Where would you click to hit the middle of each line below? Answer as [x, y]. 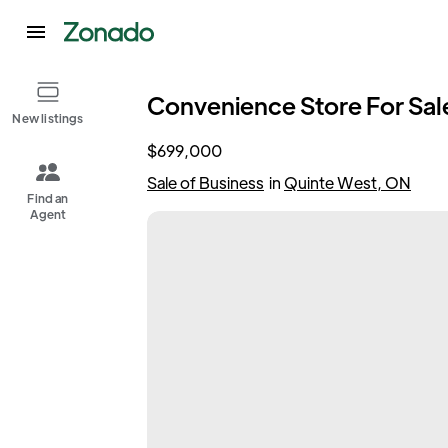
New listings [48, 118]
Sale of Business [205, 182]
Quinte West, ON [347, 182]
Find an [48, 198]
